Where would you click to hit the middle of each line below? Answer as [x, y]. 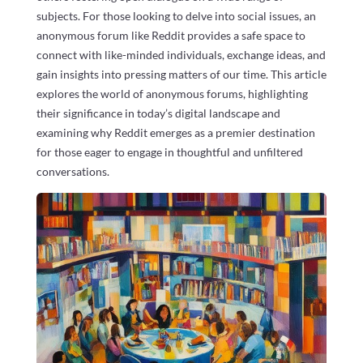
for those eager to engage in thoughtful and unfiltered [169, 152]
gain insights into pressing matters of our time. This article [181, 74]
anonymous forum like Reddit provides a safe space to [171, 35]
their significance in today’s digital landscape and [158, 113]
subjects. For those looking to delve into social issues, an [176, 15]
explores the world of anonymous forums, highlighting [172, 93]
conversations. [73, 171]
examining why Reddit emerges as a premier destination [175, 132]
